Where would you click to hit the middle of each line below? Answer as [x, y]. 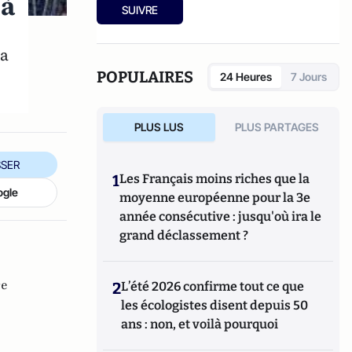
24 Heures [246, 77]
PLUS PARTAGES [277, 127]
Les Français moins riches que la [215, 179]
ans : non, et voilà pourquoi [200, 324]
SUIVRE [140, 10]
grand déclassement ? [184, 235]
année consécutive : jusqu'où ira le [221, 216]
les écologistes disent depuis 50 [215, 305]
